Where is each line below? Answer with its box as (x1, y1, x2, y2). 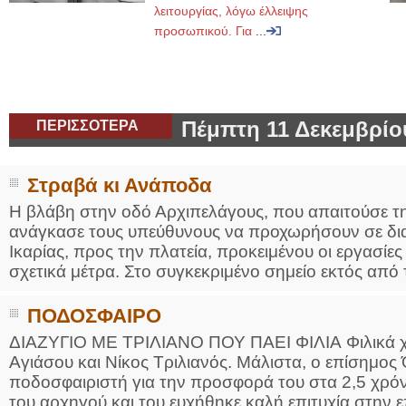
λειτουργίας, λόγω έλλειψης (154, 4, 308, 18)
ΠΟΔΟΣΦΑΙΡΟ (27, 304, 161, 327)
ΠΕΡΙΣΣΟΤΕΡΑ (36, 118, 139, 133)
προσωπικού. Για (154, 24, 256, 38)
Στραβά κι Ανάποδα (27, 174, 212, 197)
